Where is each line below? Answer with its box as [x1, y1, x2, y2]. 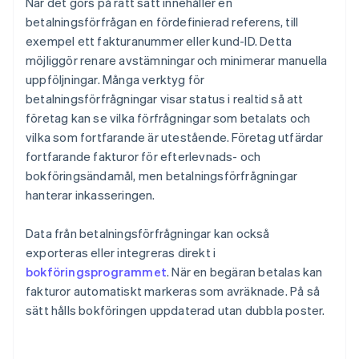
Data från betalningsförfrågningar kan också [26, 225, 270, 242]
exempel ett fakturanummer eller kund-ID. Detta [26, 33, 292, 50]
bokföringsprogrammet [26, 264, 167, 280]
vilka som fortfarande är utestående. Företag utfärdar [26, 129, 324, 146]
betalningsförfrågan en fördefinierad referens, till [26, 14, 299, 30]
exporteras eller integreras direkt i [26, 244, 216, 261]
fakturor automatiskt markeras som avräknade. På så [26, 283, 321, 300]
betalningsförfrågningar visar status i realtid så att [26, 91, 304, 107]
